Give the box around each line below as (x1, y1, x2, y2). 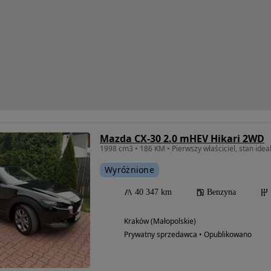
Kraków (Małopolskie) (124, 215, 196, 226)
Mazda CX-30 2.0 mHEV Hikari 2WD (100, 131, 264, 145)
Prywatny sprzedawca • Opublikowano (124, 229, 252, 240)
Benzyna (207, 187, 236, 197)
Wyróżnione (105, 163, 154, 175)
